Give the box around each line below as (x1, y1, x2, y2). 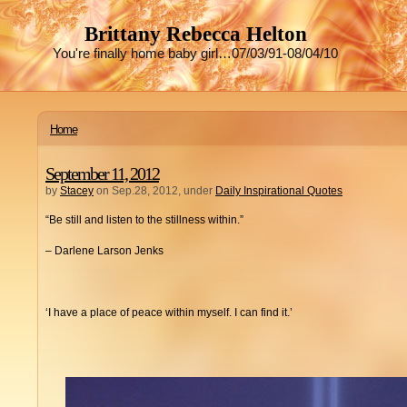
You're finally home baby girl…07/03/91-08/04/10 (53, 46, 338, 61)
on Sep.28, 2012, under (94, 184, 215, 197)
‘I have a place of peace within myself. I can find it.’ (45, 306, 293, 319)
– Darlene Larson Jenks (45, 244, 164, 257)
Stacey (60, 184, 94, 197)
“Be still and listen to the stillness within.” (45, 213, 243, 226)
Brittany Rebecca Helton (84, 23, 307, 45)
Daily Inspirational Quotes (215, 184, 342, 197)
